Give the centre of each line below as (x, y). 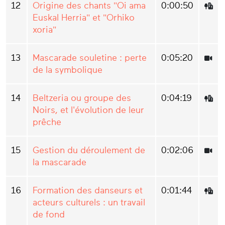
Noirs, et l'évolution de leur (88, 110)
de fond (49, 215)
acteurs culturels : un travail (89, 203)
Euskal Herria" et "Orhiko (84, 18)
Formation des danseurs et (88, 191)
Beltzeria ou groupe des (82, 98)
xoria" (44, 30)
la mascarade (60, 162)
